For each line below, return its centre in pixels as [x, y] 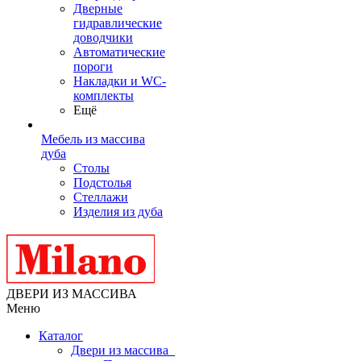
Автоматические [119, 52]
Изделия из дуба [118, 212]
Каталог [61, 336]
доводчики [103, 37]
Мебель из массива [93, 139]
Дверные [98, 8]
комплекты [104, 95]
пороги [93, 66]
